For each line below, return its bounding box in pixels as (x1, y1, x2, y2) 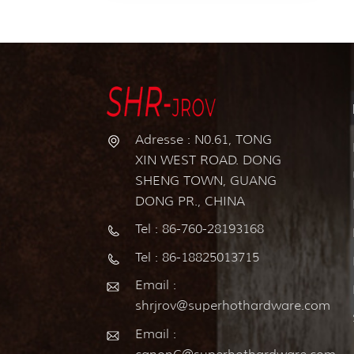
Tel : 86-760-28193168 (134, 221, 264, 237)
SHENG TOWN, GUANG (134, 172, 277, 188)
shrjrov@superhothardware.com (134, 298, 330, 314)
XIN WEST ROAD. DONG (134, 152, 281, 168)
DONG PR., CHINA (134, 193, 245, 209)
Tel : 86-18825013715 (134, 249, 259, 265)
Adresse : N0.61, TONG (134, 131, 272, 147)
